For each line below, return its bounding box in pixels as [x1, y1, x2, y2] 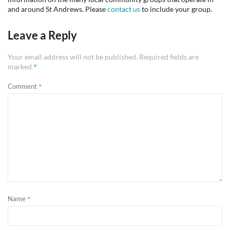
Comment [8, 82, 39, 90]
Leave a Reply [8, 28, 77, 42]
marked [8, 62, 33, 71]
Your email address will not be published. [8, 52, 138, 61]
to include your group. [140, 5, 212, 13]
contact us [107, 5, 140, 13]
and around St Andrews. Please [8, 5, 107, 13]
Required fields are [139, 52, 199, 61]
